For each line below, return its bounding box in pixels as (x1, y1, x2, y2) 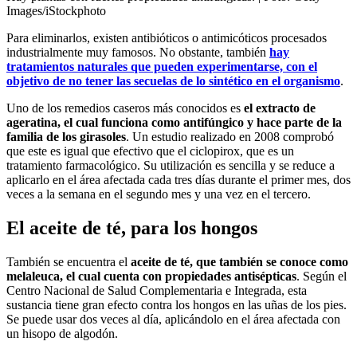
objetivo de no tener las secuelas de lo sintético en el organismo (6, 74, 340, 88)
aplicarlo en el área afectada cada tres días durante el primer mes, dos (6, 173, 351, 187)
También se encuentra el (6, 254, 131, 269)
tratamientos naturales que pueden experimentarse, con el (6, 60, 317, 74)
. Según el (296, 269, 347, 283)
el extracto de (244, 101, 316, 116)
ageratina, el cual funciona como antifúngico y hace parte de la (6, 116, 342, 130)
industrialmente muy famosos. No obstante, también (6, 45, 269, 60)
